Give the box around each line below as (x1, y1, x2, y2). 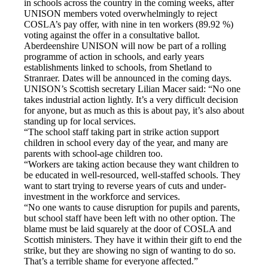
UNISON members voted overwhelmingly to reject (24, 8, 217, 19)
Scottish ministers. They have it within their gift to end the (24, 234, 242, 245)
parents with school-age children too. (24, 148, 163, 159)
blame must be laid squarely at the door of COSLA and (24, 224, 232, 234)
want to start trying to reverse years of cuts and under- (24, 181, 226, 191)
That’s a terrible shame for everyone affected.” (24, 256, 198, 267)
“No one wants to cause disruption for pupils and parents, (24, 202, 240, 213)
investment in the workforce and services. (24, 191, 180, 202)
